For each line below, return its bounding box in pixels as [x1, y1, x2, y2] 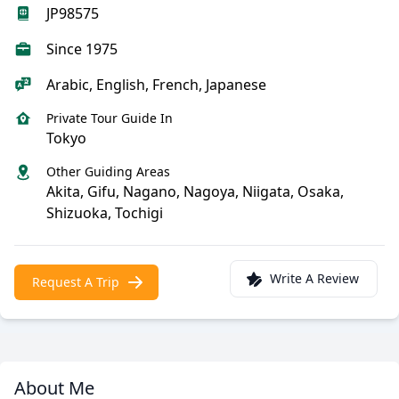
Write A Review [270, 270, 359, 287]
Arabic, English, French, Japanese [46, 75, 266, 94]
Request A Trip [32, 273, 119, 290]
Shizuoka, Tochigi [46, 203, 163, 223]
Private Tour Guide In [46, 110, 173, 126]
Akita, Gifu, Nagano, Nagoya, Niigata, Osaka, [46, 182, 344, 201]
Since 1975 [46, 39, 118, 59]
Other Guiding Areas [46, 163, 170, 180]
